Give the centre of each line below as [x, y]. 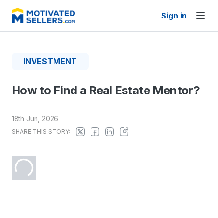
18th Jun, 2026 [35, 118]
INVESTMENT [50, 61]
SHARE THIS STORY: [41, 132]
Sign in [174, 16]
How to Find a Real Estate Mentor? [106, 90]
